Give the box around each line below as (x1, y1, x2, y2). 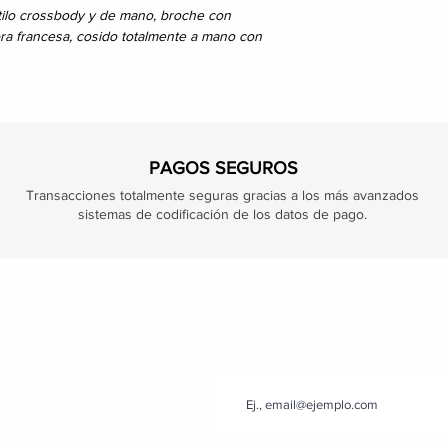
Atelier (9, 368, 46, 384)
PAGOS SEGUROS (148, 158, 298, 179)
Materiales (9, 385, 65, 401)
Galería (9, 402, 47, 418)
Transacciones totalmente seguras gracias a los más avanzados (26, 187, 419, 204)
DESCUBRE (9, 318, 71, 334)
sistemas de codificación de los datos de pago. (78, 206, 367, 223)
